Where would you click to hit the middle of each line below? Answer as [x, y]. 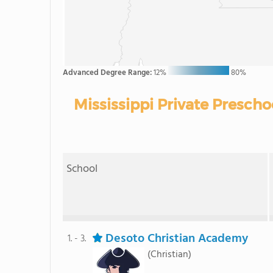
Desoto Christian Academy [176, 239]
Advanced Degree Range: [108, 73]
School [82, 169]
